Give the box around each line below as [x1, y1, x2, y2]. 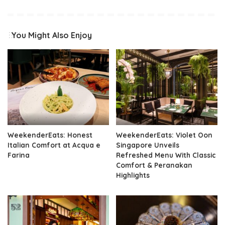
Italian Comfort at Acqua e [8, 141, 100, 150]
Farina [8, 151, 30, 160]
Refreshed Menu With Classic [116, 151, 216, 160]
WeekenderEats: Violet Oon [116, 131, 212, 140]
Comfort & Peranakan [116, 161, 192, 170]
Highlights [116, 171, 150, 180]
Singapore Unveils [116, 141, 179, 150]
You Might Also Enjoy [11, 30, 92, 40]
